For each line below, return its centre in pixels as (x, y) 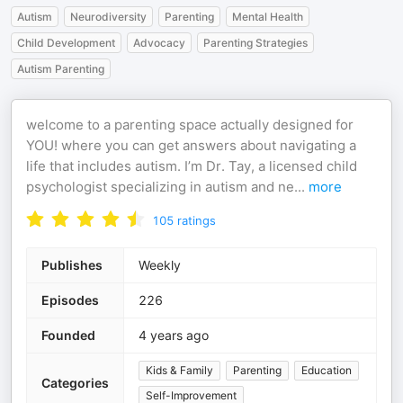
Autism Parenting (61, 69)
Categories (75, 383)
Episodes (70, 300)
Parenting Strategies (255, 43)
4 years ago (174, 335)
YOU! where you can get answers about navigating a (191, 145)
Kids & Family (179, 370)
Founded (68, 335)
